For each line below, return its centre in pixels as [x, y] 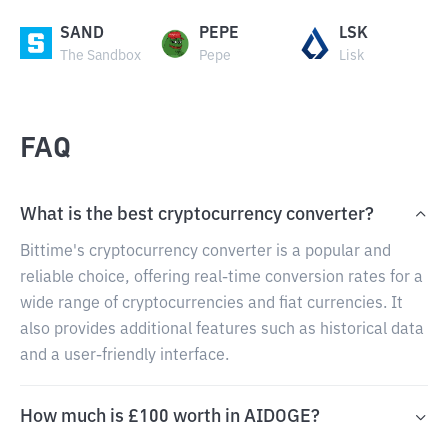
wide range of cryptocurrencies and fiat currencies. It [211, 304]
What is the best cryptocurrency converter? [197, 215]
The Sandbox [100, 56]
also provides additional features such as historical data [222, 330]
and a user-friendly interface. [124, 356]
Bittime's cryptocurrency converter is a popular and [205, 252]
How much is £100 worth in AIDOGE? [170, 417]
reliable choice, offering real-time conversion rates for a [221, 278]
